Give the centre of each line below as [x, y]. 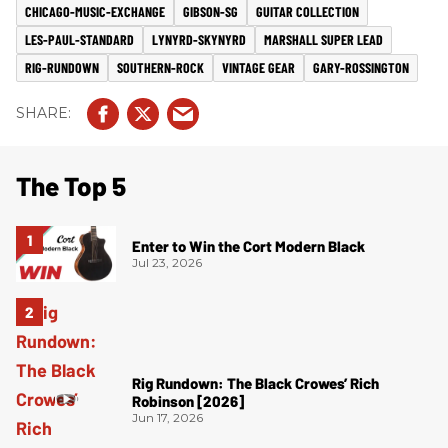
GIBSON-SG [210, 11]
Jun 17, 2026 [167, 417]
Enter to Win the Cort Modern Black [248, 246]
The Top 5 [71, 185]
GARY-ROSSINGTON [361, 67]
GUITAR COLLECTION [307, 11]
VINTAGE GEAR [258, 67]
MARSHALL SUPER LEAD [323, 39]
